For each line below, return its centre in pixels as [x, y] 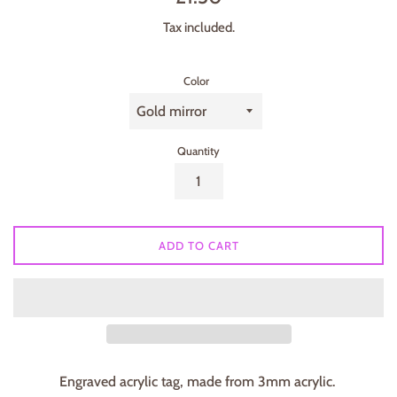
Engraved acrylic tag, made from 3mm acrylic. [198, 381]
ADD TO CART [198, 245]
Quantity [198, 151]
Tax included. [198, 28]
